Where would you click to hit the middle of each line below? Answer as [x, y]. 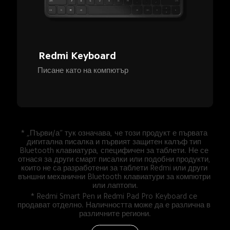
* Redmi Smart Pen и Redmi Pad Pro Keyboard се [115, 196]
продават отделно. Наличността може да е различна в [115, 204]
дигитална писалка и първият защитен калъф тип [115, 141]
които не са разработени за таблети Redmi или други [115, 167]
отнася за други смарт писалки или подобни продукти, [115, 159]
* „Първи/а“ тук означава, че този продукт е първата [115, 132]
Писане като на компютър [83, 70]
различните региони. [115, 213]
